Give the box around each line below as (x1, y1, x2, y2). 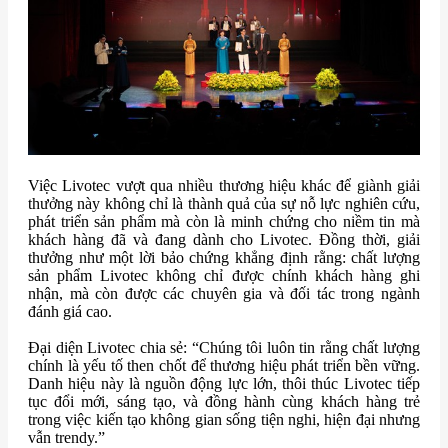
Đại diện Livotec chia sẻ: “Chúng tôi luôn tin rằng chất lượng (28, 339, 420, 357)
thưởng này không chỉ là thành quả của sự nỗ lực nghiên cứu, (28, 195, 420, 213)
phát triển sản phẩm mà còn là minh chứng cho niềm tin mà (28, 213, 420, 231)
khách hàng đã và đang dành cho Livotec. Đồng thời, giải (28, 231, 420, 249)
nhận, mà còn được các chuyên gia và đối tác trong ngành (28, 285, 420, 303)
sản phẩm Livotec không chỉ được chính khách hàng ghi (28, 267, 420, 285)
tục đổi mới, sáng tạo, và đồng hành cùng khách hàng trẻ (28, 393, 420, 411)
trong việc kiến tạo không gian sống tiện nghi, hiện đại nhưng (28, 411, 420, 429)
